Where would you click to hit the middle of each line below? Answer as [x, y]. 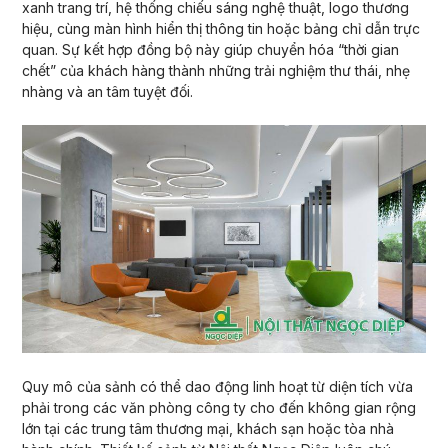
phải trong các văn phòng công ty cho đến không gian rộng [218, 408]
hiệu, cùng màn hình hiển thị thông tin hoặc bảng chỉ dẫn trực [220, 28]
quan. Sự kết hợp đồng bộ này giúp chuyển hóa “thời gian [210, 49]
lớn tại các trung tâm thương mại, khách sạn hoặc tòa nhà [207, 429]
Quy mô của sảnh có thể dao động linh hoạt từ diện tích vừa [217, 387]
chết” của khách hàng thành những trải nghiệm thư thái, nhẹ [215, 70]
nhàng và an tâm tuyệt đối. [107, 91]
